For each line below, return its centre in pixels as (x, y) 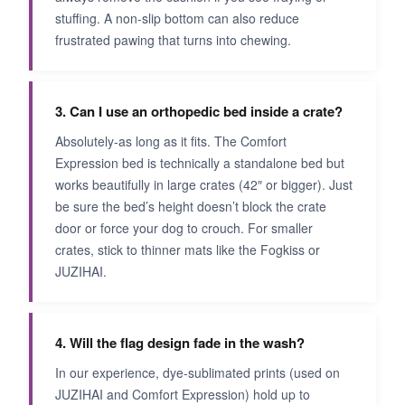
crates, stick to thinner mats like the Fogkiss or (188, 249)
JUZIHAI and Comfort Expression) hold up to (183, 394)
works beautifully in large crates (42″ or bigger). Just (204, 184)
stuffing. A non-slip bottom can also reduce (177, 18)
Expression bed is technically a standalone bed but (200, 162)
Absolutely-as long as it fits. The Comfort (171, 141)
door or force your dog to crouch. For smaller (184, 227)
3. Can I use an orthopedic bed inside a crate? (199, 111)
